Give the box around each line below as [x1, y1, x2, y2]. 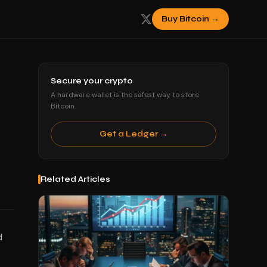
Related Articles [41, 174, 110, 184]
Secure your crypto [51, 76, 133, 86]
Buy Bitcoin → [161, 14, 219, 24]
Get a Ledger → [99, 129, 168, 139]
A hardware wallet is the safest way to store [51, 90, 199, 100]
